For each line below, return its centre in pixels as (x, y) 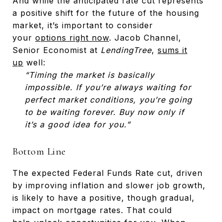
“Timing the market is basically (89, 75)
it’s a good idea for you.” (77, 124)
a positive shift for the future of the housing (106, 13)
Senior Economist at (56, 50)
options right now (72, 37)
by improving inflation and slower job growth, (109, 185)
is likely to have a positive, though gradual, (104, 197)
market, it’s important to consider (83, 25)
